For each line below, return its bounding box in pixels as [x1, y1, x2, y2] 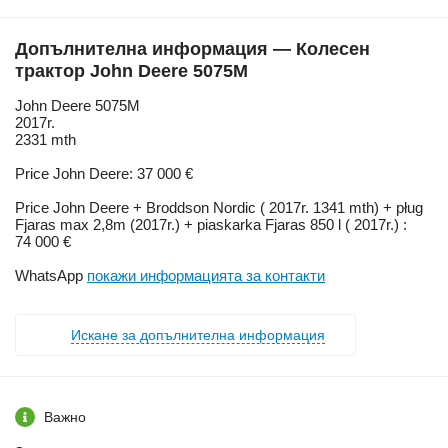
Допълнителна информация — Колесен [15, 39, 370, 60]
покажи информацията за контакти [87, 267, 325, 285]
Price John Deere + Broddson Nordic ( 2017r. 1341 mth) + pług [15, 199, 423, 217]
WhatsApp [15, 267, 87, 285]
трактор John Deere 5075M [15, 61, 248, 82]
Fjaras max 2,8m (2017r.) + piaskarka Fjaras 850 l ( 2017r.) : [15, 216, 407, 234]
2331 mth [15, 131, 76, 149]
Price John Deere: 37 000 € [15, 165, 193, 183]
